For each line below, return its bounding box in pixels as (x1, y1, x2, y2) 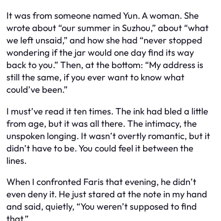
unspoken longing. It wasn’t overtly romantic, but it (6, 130, 210, 142)
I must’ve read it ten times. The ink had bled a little (6, 105, 208, 117)
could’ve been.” (6, 84, 68, 96)
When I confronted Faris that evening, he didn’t (6, 176, 196, 188)
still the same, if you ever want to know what (6, 72, 184, 83)
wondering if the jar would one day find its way (6, 47, 194, 59)
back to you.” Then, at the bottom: (6, 59, 145, 71)
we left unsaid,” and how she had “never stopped (6, 35, 202, 46)
